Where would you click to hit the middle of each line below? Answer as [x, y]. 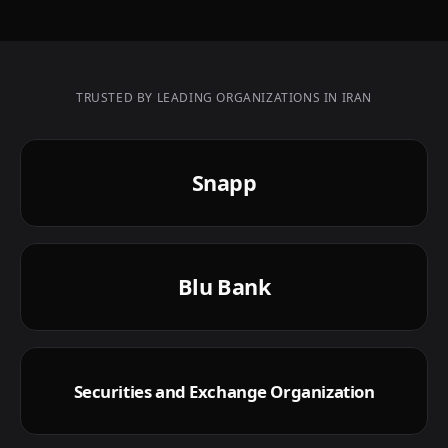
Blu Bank [224, 286]
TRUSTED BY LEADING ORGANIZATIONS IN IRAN [224, 97]
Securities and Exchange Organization [224, 391]
